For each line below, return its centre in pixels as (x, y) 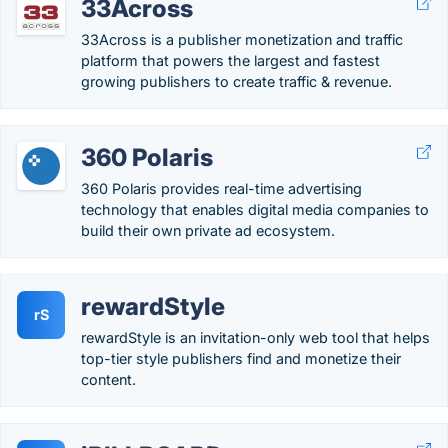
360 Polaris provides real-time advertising (221, 188)
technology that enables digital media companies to (255, 209)
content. (108, 379)
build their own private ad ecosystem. (208, 230)
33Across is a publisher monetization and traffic (242, 39)
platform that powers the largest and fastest (230, 60)
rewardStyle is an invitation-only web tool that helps (255, 337)
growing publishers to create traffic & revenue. (236, 81)
